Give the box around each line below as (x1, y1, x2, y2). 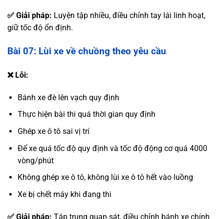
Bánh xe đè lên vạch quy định (17, 92, 119, 102)
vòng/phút (17, 155, 54, 165)
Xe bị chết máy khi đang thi (17, 189, 111, 199)
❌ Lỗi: (7, 70, 28, 80)
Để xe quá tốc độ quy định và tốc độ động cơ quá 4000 (17, 143, 207, 153)
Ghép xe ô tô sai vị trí (17, 126, 89, 136)
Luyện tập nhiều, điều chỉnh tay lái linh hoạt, (52, 11, 205, 21)
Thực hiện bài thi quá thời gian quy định (17, 109, 155, 119)
